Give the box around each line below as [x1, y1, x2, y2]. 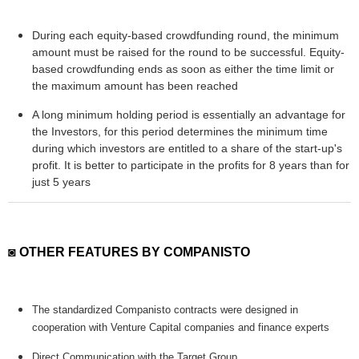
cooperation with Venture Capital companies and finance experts [32, 321, 329, 334]
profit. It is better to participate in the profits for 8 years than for [32, 159, 349, 172]
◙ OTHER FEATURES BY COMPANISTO [8, 245, 250, 260]
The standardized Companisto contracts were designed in [32, 304, 298, 317]
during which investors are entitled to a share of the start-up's [32, 142, 342, 155]
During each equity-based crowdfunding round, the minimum [32, 29, 339, 42]
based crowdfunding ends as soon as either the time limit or [32, 63, 334, 76]
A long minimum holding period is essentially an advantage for [32, 108, 345, 122]
